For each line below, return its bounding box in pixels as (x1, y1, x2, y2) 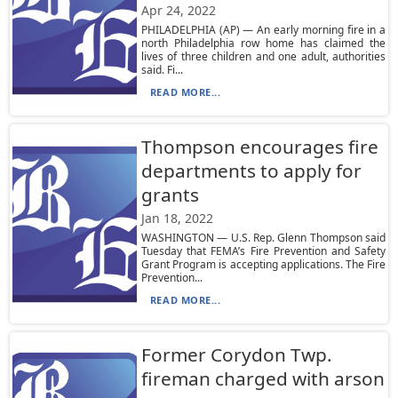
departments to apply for (140, 158, 362, 183)
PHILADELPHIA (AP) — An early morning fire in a (140, 22, 386, 37)
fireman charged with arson (140, 366, 385, 391)
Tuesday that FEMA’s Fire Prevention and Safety (140, 243, 386, 259)
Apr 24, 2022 (140, 2, 216, 19)
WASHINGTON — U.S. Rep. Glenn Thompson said (140, 230, 386, 245)
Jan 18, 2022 (140, 210, 213, 227)
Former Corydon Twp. (140, 342, 332, 367)
